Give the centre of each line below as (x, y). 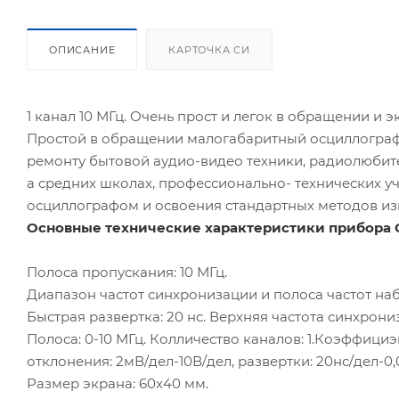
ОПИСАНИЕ (82, 49)
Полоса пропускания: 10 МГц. (127, 272)
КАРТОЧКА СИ (210, 49)
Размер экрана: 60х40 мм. (118, 383)
